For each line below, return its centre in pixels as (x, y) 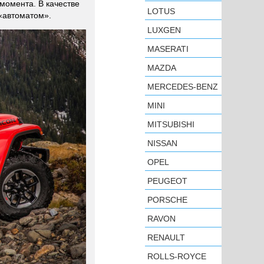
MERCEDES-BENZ (183, 87)
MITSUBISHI (171, 124)
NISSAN (162, 143)
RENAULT (166, 237)
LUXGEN (164, 30)
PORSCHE (167, 200)
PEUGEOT (167, 181)
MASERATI (168, 49)
